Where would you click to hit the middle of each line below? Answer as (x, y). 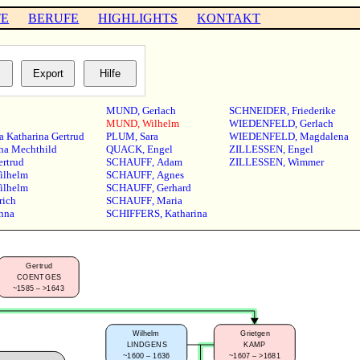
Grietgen (255, 333)
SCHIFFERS (133, 214)
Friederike (313, 111)
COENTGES (39, 277)
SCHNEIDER (258, 111)
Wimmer (305, 162)
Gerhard (174, 188)
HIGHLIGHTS (138, 18)
